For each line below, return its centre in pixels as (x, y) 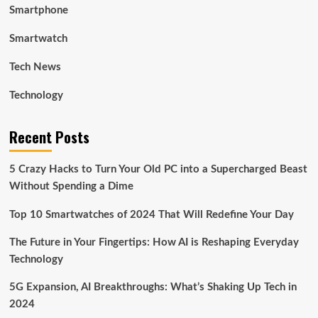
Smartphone (38, 11)
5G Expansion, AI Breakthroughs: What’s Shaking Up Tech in (153, 287)
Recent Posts (49, 137)
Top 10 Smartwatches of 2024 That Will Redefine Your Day (151, 215)
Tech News (35, 67)
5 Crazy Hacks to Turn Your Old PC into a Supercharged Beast (158, 170)
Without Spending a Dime (71, 187)
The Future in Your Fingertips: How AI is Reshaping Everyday (154, 243)
